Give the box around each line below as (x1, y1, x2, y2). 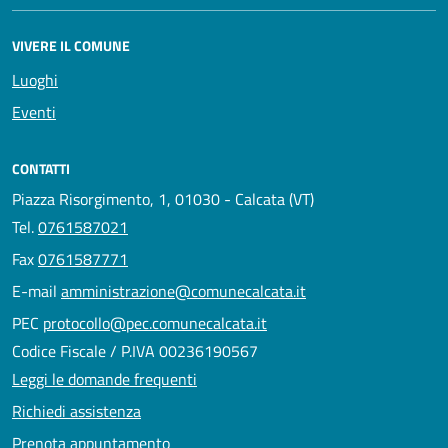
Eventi (12, 99, 56, 124)
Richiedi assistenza (12, 398, 141, 423)
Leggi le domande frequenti (12, 366, 197, 391)
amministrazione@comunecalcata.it (61, 278, 306, 303)
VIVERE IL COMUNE (12, 34, 130, 56)
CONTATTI (12, 157, 70, 179)
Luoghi (12, 67, 58, 92)
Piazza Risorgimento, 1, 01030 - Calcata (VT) (12, 186, 314, 211)
